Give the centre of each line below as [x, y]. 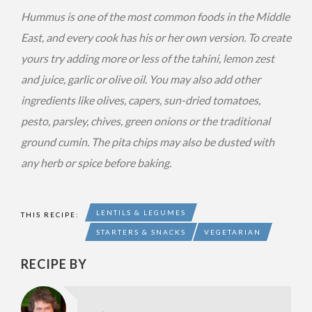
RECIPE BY [54, 264]
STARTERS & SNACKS [141, 232]
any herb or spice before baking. [96, 162]
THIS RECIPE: [50, 214]
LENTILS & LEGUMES [141, 212]
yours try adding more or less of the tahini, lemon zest [148, 58]
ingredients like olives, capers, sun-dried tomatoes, [141, 100]
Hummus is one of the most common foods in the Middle [155, 16]
